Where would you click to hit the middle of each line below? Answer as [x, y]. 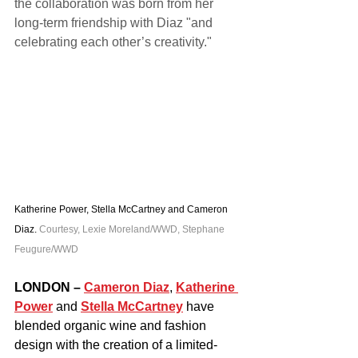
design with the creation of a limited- [116, 344]
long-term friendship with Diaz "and [115, 23]
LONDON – [48, 287]
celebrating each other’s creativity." [113, 42]
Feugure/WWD [46, 249]
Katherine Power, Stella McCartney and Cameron [122, 209]
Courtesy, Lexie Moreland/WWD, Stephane [133, 229]
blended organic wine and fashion [112, 325]
